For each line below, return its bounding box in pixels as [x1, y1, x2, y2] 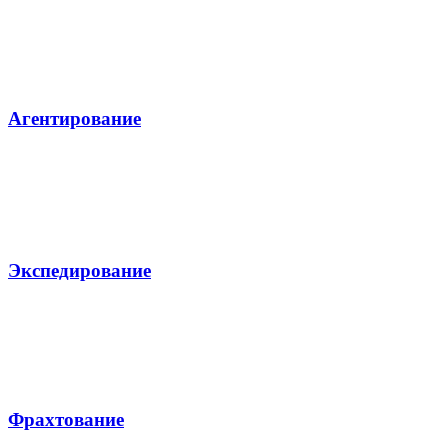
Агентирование [8, 108, 141, 130]
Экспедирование [8, 259, 151, 281]
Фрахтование [8, 409, 124, 431]
